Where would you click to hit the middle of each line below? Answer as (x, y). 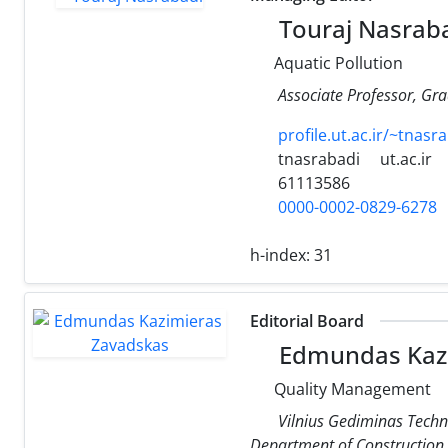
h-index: (282, 254)
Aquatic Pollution (336, 62)
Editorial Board (307, 320)
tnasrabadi (317, 158)
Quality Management (350, 388)
